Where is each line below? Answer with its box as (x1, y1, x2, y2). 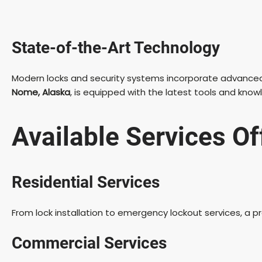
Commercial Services (12, 233, 167, 253)
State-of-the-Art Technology (12, 37, 220, 57)
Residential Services (12, 172, 160, 192)
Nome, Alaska (12, 85, 70, 98)
